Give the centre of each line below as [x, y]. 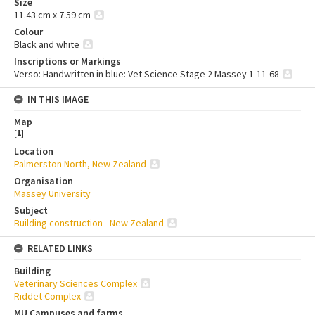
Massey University [52, 194]
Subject [31, 211]
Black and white [47, 45]
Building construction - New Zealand [89, 223]
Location [34, 152]
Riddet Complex [47, 296]
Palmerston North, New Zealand [80, 164]
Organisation [44, 181]
